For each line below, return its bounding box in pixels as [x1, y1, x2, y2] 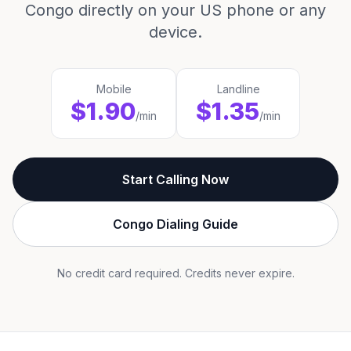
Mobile [96, 82, 132, 96]
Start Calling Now [122, 172, 229, 187]
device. [149, 23, 202, 42]
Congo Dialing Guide [113, 216, 238, 232]
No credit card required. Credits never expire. [56, 266, 295, 280]
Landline [216, 82, 260, 96]
